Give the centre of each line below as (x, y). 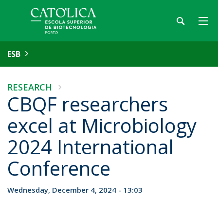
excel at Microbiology (102, 125)
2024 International (91, 147)
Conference (59, 168)
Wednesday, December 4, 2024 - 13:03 (75, 190)
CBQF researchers (88, 104)
